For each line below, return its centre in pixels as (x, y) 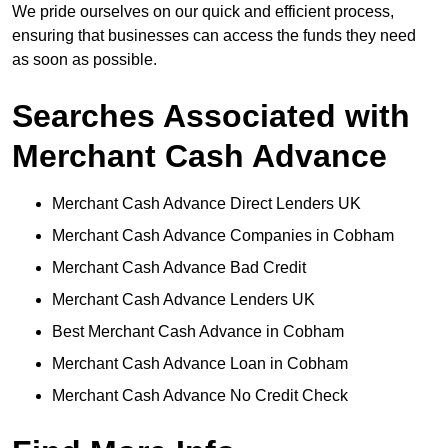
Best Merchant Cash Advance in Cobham (198, 332)
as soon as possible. (84, 60)
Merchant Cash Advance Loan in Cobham (200, 364)
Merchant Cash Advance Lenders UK (183, 300)
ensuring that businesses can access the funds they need (214, 36)
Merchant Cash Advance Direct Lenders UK (206, 204)
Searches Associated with (211, 116)
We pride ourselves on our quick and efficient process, (203, 12)
